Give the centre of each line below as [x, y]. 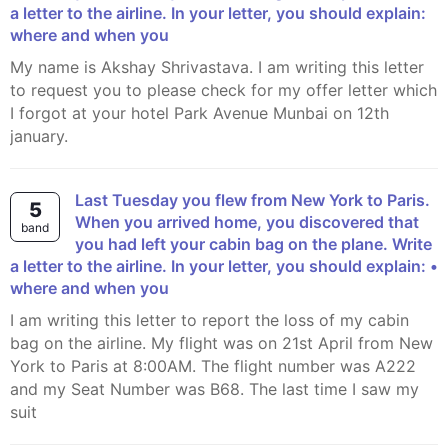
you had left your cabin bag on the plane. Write [253, 244]
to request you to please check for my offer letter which [223, 90]
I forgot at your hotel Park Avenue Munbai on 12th [199, 113]
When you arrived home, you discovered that [247, 222]
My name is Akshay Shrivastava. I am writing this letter [17, 67]
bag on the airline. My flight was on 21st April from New [221, 343]
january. [39, 136]
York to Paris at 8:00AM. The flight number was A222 [213, 366]
